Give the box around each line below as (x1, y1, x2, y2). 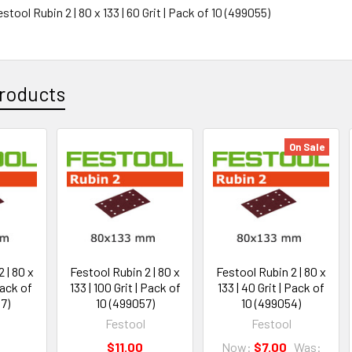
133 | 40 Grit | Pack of (218, 279, 325, 295)
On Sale (289, 140, 325, 153)
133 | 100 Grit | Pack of (69, 279, 181, 295)
